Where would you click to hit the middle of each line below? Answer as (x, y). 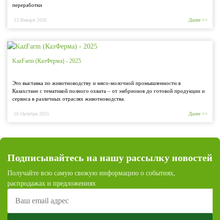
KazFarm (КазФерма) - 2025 (47, 61)
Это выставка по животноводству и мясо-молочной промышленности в (96, 83)
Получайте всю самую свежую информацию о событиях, (91, 173)
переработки (27, 5)
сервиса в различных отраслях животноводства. (69, 99)
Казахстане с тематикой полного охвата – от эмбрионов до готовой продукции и (109, 91)
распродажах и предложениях (52, 183)
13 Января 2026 (30, 20)
